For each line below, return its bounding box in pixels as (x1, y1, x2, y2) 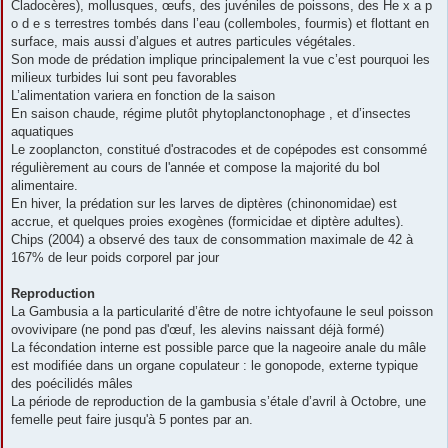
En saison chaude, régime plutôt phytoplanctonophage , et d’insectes (11, 106, 411, 122)
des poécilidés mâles (11, 376, 133, 392)
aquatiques (11, 124, 74, 140)
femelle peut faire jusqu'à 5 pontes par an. (11, 412, 253, 428)
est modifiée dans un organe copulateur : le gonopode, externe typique (11, 358, 418, 374)
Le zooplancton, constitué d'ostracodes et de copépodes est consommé (11, 142, 427, 158)
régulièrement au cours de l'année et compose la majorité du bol (11, 160, 380, 176)
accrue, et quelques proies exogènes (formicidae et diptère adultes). (11, 214, 404, 230)
